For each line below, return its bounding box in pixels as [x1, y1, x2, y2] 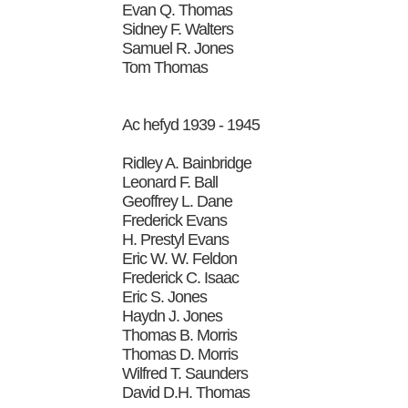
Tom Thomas [122, 57, 209, 76]
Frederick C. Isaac [122, 268, 240, 287]
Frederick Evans [122, 210, 228, 229]
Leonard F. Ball [122, 172, 219, 191]
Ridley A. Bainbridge [122, 153, 252, 172]
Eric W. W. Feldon [122, 249, 238, 268]
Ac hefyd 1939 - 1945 [122, 115, 260, 134]
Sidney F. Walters [122, 19, 234, 38]
